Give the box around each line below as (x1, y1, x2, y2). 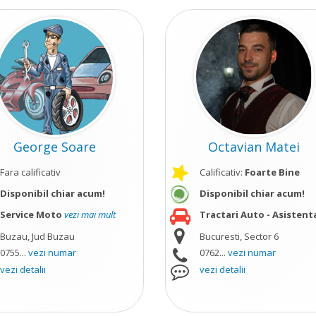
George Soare (13, 138, 97, 155)
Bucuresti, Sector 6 (199, 230, 279, 243)
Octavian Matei (208, 138, 300, 155)
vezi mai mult (64, 208, 116, 221)
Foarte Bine (244, 166, 300, 178)
